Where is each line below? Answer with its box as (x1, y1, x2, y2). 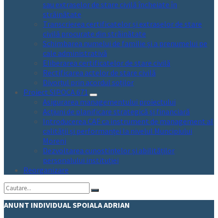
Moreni (43, 136, 66, 145)
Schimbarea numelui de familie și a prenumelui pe (43, 38, 207, 48)
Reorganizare (23, 165, 69, 175)
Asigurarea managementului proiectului (43, 97, 176, 107)
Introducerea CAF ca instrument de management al (43, 116, 213, 126)
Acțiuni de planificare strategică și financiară (43, 107, 190, 116)
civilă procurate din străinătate (43, 29, 146, 38)
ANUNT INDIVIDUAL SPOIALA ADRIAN (4, 200, 130, 210)
